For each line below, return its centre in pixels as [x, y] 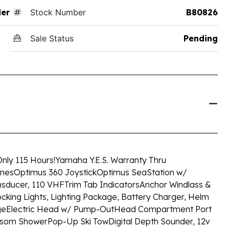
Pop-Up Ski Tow [78, 221]
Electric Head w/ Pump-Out [60, 209]
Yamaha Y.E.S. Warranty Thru [111, 160]
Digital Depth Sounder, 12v [159, 221]
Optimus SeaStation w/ [142, 172]
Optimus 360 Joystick [55, 172]
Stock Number [58, 12]
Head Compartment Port [163, 209]
